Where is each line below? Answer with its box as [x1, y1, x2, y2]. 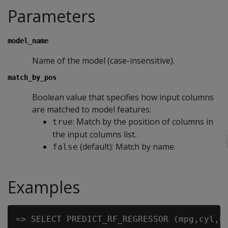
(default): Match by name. [78, 141, 176, 152]
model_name [8, 37, 48, 45]
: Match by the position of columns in [73, 116, 213, 127]
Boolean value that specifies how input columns [32, 92, 214, 103]
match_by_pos [8, 73, 56, 81]
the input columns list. [52, 129, 136, 140]
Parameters [8, 5, 95, 27]
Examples [8, 176, 80, 198]
